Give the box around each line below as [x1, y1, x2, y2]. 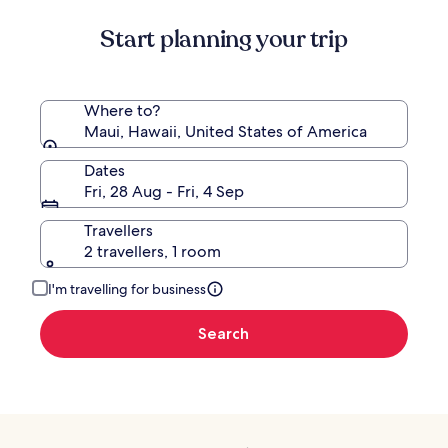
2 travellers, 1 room [84, 241, 221, 263]
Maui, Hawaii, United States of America [84, 121, 367, 143]
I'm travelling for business [48, 280, 206, 299]
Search [198, 324, 250, 344]
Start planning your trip [100, 23, 348, 57]
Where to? [84, 100, 160, 122]
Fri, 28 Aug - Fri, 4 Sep [84, 181, 244, 203]
